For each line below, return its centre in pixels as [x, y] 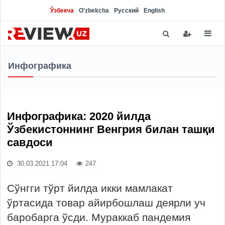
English [154, 11]
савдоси [30, 142]
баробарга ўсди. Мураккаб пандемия [99, 217]
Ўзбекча [62, 11]
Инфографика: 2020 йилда [79, 116]
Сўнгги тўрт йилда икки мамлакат [90, 188]
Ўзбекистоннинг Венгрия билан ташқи [111, 129]
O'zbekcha [94, 11]
